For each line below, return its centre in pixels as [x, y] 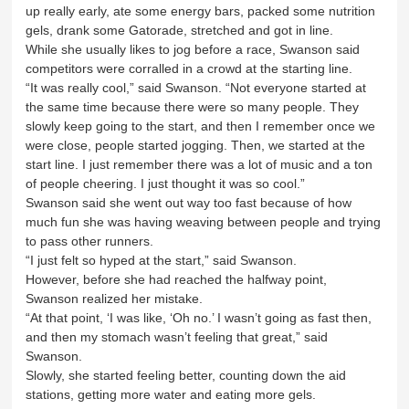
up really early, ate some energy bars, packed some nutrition [201, 10]
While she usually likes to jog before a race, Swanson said [193, 49]
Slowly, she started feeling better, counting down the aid [186, 375]
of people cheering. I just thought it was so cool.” [166, 183]
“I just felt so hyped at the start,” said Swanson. [163, 260]
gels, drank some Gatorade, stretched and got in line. [182, 30]
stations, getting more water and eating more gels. [173, 394]
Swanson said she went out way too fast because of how [189, 202]
